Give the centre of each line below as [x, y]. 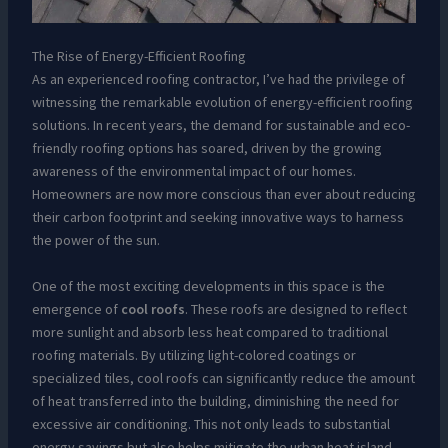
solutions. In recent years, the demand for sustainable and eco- [220, 125]
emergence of [76, 308]
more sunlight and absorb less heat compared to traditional [209, 331]
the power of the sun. [95, 240]
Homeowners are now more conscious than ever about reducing [223, 194]
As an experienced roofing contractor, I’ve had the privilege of [218, 79]
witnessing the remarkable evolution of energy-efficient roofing [222, 102]
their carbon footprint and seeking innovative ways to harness [217, 217]
